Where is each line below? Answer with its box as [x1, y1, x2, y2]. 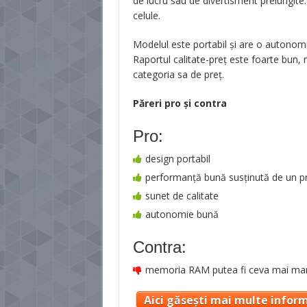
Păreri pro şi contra [132, 97, 227, 110]
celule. [132, 9, 160, 23]
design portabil [145, 152, 210, 166]
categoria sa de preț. [132, 68, 224, 82]
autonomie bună [145, 208, 219, 221]
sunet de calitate [145, 189, 219, 203]
